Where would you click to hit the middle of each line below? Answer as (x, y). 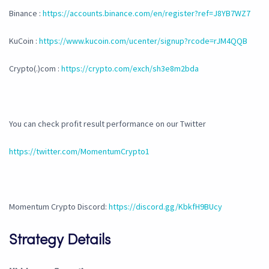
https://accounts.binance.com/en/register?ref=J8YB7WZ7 (147, 14)
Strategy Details (60, 241)
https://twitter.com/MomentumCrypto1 (79, 152)
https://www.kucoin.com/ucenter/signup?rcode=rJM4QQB (143, 41)
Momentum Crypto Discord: (59, 207)
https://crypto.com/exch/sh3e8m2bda (130, 69)
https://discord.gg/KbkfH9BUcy (165, 207)
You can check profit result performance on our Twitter (107, 124)
